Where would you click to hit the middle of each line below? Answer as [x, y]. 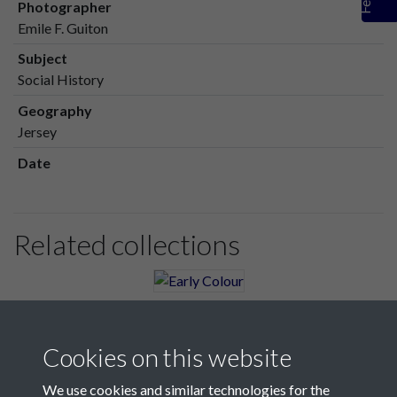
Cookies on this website [167, 357]
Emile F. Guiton [62, 27]
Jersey [37, 132]
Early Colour [68, 307]
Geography [54, 111]
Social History [60, 80]
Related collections [127, 245]
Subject [42, 58]
